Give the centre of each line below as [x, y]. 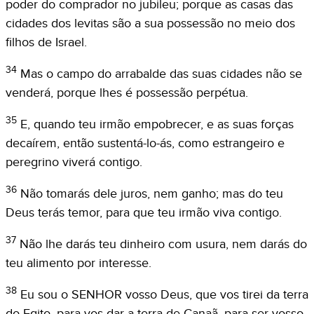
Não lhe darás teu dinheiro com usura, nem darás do [163, 244]
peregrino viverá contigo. [74, 162]
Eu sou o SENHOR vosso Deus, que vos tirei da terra [164, 294]
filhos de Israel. [46, 42]
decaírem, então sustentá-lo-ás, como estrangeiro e [145, 143]
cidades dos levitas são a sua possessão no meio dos [150, 23]
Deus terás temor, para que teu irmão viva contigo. [144, 212]
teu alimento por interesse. [78, 263]
